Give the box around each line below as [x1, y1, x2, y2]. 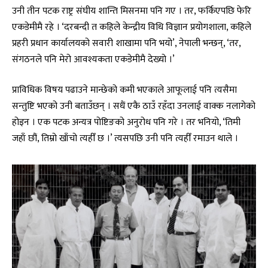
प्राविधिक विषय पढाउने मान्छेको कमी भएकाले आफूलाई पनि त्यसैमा [12, 82, 237, 98]
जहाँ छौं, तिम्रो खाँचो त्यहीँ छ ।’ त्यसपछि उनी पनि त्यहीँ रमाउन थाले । [12, 130, 238, 147]
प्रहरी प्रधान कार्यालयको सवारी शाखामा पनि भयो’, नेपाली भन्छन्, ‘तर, [12, 35, 240, 51]
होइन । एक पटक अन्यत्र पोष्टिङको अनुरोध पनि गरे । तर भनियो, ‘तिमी [12, 114, 240, 130]
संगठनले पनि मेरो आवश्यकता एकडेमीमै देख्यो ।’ [12, 51, 175, 67]
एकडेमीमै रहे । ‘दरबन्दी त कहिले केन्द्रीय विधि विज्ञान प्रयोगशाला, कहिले [12, 19, 251, 35]
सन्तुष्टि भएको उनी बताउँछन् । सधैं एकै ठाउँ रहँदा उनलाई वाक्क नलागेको [12, 98, 255, 114]
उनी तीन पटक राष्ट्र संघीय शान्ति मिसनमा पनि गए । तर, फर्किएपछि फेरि [12, 2, 251, 19]
